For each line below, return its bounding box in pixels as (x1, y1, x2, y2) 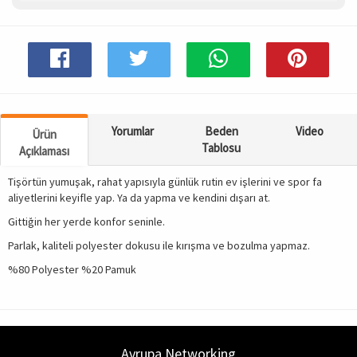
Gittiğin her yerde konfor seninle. (8, 214, 165, 229)
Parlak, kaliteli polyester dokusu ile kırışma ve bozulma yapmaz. (8, 238, 310, 253)
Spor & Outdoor (16, 30, 92, 45)
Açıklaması (19, 143, 70, 159)
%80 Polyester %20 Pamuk (8, 262, 136, 277)
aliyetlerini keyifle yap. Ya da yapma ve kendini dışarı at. (8, 190, 270, 205)
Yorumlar (112, 124, 155, 139)
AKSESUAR (16, 71, 66, 85)
